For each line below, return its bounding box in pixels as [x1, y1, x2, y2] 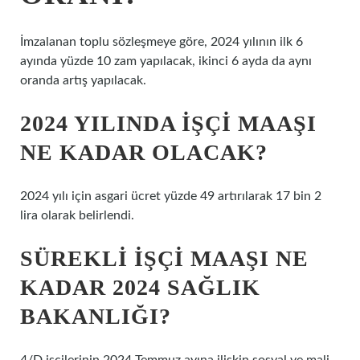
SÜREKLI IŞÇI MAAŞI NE [20, 246, 309, 271]
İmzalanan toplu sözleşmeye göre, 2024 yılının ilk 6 [20, 35, 303, 48]
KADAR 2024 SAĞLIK [20, 275, 260, 300]
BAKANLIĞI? [20, 304, 171, 329]
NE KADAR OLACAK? [20, 140, 268, 165]
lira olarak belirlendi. [20, 209, 134, 222]
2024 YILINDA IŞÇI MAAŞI [20, 111, 317, 136]
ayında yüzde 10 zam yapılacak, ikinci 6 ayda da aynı [20, 55, 312, 67]
